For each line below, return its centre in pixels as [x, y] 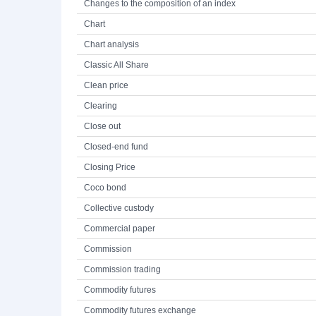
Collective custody [119, 208]
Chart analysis [111, 44]
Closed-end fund [116, 147]
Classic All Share [116, 65]
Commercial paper [120, 229]
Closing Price [110, 167]
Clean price [106, 85]
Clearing [101, 106]
